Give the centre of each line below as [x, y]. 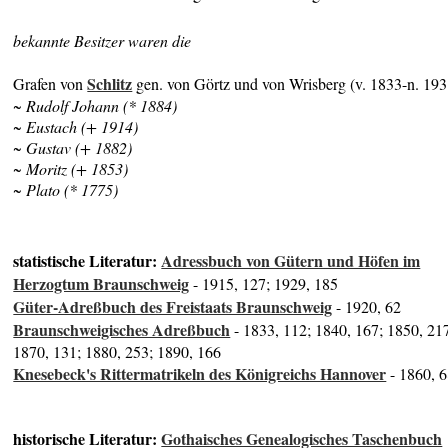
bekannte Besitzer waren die [102, 41]
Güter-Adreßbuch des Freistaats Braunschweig [173, 306]
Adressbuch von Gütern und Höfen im [291, 260]
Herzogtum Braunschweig [101, 283]
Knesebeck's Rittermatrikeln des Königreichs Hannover [200, 373]
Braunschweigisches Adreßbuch [122, 329]
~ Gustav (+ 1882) [73, 148]
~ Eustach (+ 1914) [76, 127]
